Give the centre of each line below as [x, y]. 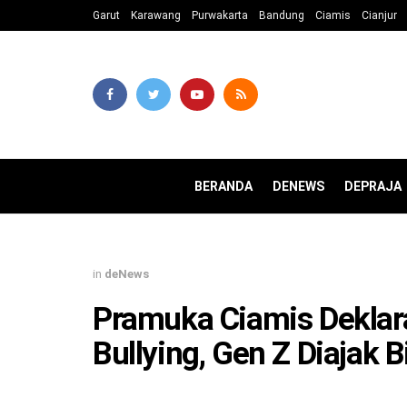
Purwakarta [220, 15]
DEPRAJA [373, 186]
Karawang [156, 15]
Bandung [282, 15]
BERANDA [223, 186]
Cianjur [379, 15]
